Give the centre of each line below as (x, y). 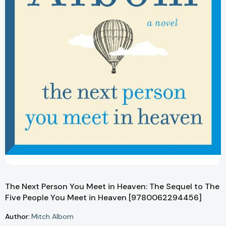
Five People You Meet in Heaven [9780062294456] (103, 198)
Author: (17, 216)
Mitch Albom (52, 217)
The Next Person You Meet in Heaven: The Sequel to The (112, 187)
